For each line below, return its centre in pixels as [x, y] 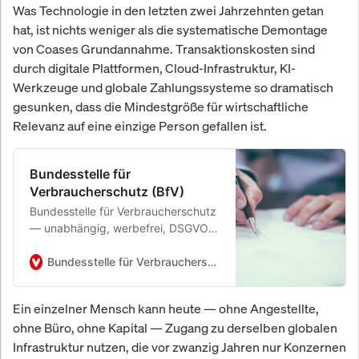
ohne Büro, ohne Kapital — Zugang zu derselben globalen [175, 327]
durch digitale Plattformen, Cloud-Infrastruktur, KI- [154, 68]
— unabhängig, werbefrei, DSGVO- [121, 228]
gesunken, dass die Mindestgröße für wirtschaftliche [161, 106]
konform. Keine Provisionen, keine [117, 244]
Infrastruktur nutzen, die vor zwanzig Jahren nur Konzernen [179, 347]
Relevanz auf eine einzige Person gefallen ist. [140, 125]
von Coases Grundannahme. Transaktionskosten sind [164, 48]
